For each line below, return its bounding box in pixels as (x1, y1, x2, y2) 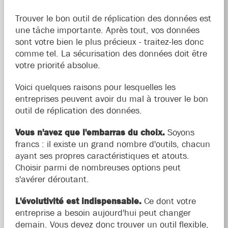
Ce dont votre (141, 196, 196, 207)
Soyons (164, 127, 194, 138)
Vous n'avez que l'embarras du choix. (15, 127, 165, 138)
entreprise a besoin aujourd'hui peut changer (15, 208, 191, 218)
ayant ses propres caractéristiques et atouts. (15, 151, 189, 161)
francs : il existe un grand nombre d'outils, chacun (15, 139, 210, 150)
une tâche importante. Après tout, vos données (15, 25, 199, 36)
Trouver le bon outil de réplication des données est (15, 13, 211, 24)
